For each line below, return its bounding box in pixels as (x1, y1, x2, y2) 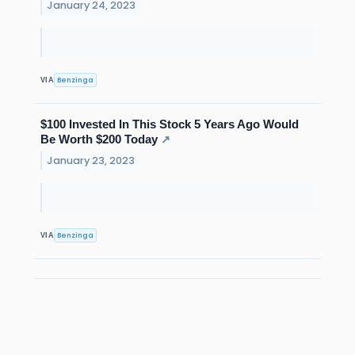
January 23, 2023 (47, 154, 136, 168)
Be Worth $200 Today (40, 132, 158, 147)
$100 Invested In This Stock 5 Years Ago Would (40, 117, 299, 132)
